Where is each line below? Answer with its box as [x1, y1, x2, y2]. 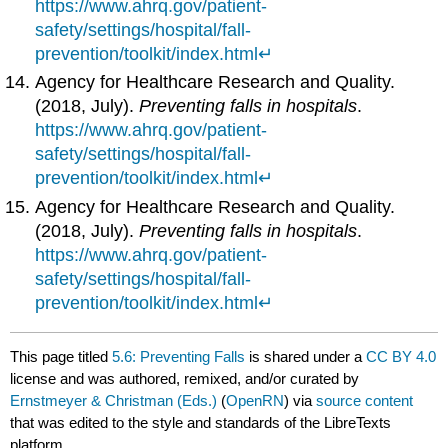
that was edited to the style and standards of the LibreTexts [10, 413, 392, 431]
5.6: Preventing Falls [112, 347, 246, 365]
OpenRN [226, 391, 285, 409]
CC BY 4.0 [366, 347, 437, 365]
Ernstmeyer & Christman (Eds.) [10, 391, 218, 409]
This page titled [10, 347, 113, 365]
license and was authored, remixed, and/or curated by [10, 369, 360, 387]
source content [316, 391, 414, 409]
